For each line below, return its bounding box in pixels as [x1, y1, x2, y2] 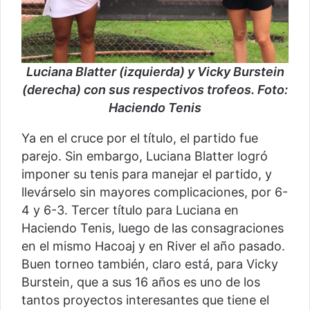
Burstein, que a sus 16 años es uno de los [21, 275, 260, 290]
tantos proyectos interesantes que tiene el [21, 293, 269, 308]
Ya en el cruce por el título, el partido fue [21, 131, 258, 146]
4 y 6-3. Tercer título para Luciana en [21, 203, 239, 218]
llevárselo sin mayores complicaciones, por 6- [21, 185, 288, 200]
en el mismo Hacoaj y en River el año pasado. [21, 239, 285, 254]
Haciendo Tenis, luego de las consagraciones [21, 221, 284, 236]
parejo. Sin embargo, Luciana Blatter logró [21, 149, 268, 164]
